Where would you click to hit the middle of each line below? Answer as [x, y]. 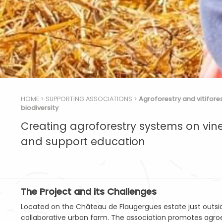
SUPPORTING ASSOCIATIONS [89, 99]
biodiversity [40, 108]
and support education [83, 142]
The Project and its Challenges [89, 192]
